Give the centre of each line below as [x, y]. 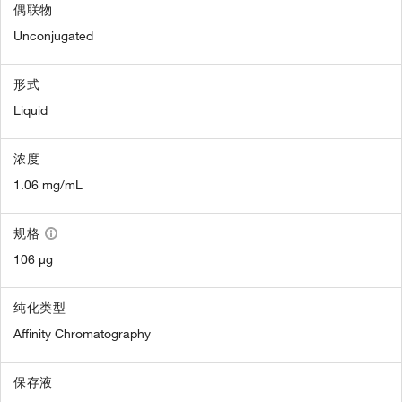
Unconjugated [53, 36]
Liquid [31, 110]
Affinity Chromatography [82, 334]
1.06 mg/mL [48, 185]
